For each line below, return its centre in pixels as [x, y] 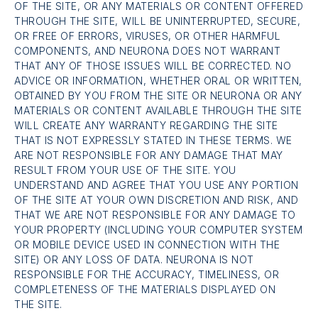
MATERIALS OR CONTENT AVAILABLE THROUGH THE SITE [158, 111]
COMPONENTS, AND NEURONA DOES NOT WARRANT [147, 51]
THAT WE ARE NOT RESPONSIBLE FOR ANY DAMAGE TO [155, 215]
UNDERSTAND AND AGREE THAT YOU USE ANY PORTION [157, 185]
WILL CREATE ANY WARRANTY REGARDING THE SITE [146, 126]
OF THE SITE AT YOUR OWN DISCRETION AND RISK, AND [156, 200]
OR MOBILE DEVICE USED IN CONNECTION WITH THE [147, 245]
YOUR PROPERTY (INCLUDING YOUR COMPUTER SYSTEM [159, 230]
